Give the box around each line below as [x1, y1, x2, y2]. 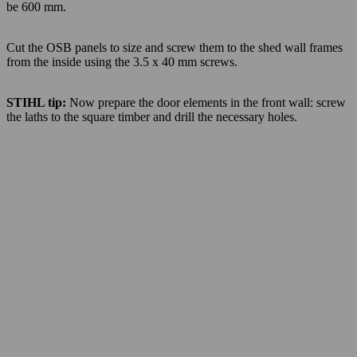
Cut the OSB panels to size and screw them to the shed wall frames [6, 40, 343, 54]
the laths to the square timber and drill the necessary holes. [6, 109, 297, 124]
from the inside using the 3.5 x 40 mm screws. [6, 54, 237, 69]
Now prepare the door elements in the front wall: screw [69, 95, 346, 109]
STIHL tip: [6, 95, 69, 109]
